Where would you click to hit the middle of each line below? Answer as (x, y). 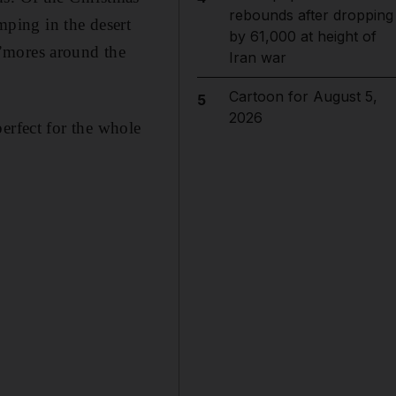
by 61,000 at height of (302, 36)
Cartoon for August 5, (303, 96)
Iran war (257, 57)
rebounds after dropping (311, 15)
